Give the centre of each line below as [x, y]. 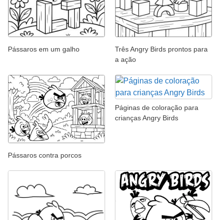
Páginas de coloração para [157, 107]
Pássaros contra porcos [45, 155]
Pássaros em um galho [44, 49]
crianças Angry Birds [147, 118]
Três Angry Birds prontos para [161, 49]
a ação [125, 59]
